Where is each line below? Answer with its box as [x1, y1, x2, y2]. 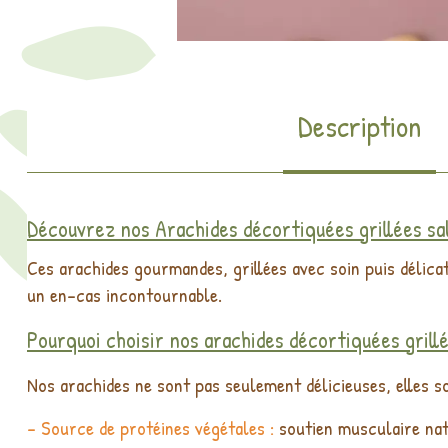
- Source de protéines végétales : [27, 414, 274, 442]
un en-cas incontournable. [27, 281, 222, 309]
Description [297, 106, 421, 147]
